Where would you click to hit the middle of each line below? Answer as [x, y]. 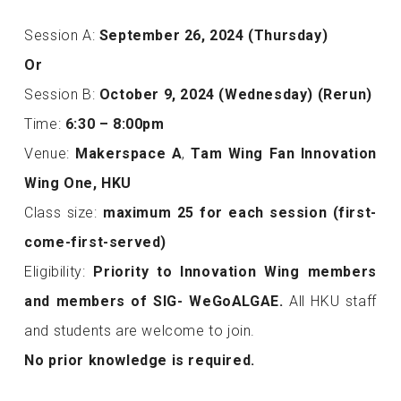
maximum [140, 212]
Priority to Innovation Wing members [235, 271]
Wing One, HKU [78, 183]
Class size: [64, 212]
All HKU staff [333, 301]
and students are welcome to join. [140, 330]
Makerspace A [129, 153]
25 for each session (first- [277, 212]
